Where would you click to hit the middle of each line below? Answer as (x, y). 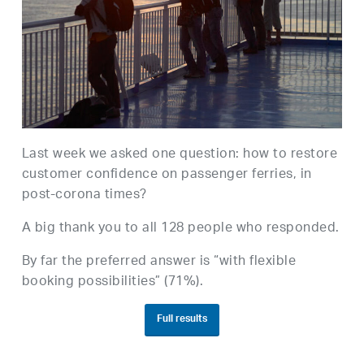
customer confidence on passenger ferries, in (167, 175)
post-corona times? (84, 196)
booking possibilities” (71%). (113, 283)
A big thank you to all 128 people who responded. (180, 229)
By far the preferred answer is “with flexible (159, 262)
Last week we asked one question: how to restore (180, 155)
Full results (182, 320)
